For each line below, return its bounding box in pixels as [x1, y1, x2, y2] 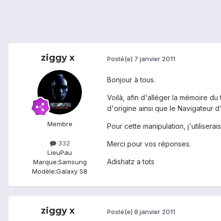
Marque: [33, 158, 58, 166]
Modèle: [32, 167, 56, 176]
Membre [47, 120, 73, 128]
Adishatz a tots [107, 157, 154, 166]
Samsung [58, 158, 87, 166]
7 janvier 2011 [134, 54, 175, 63]
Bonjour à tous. [107, 75, 155, 84]
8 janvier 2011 [134, 207, 175, 216]
